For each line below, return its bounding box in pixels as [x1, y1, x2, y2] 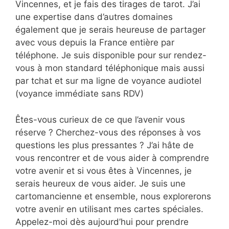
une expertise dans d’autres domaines [15, 12, 173, 22]
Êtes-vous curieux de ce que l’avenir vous [15, 114, 185, 125]
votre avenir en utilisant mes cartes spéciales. [15, 203, 203, 214]
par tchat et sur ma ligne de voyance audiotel [15, 76, 201, 86]
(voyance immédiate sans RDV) [15, 88, 144, 99]
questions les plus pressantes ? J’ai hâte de [15, 140, 194, 150]
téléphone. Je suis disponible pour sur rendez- [15, 50, 207, 60]
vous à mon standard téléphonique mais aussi [15, 63, 204, 73]
